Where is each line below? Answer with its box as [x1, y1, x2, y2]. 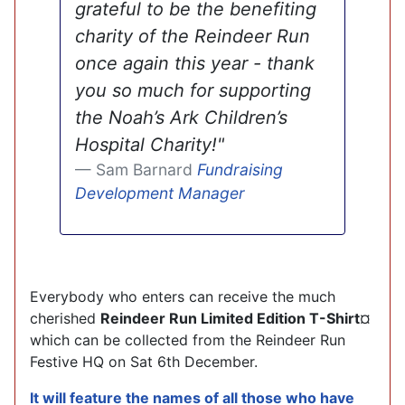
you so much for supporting [75, 79, 312, 101]
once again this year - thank [75, 52, 316, 74]
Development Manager [75, 183, 246, 202]
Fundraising [197, 159, 284, 179]
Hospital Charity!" [75, 133, 225, 155]
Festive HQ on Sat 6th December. [30, 352, 258, 371]
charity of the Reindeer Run [75, 24, 311, 47]
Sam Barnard [96, 159, 198, 179]
